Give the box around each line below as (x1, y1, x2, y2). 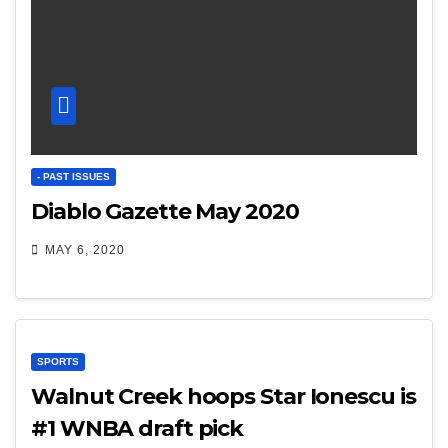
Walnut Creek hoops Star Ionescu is (31, 382, 310, 410)
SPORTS (37, 355, 79, 367)
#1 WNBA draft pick (31, 414, 244, 442)
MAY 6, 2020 (45, 243, 125, 258)
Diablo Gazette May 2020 (31, 198, 299, 226)
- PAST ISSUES (37, 171, 110, 183)
